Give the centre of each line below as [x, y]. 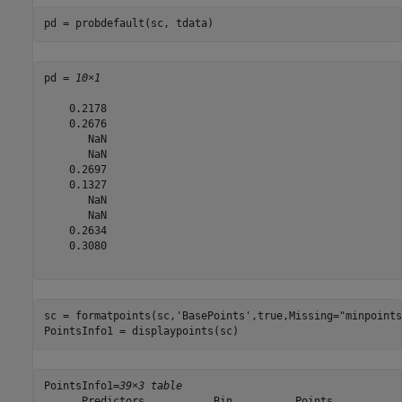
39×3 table [150, 386]
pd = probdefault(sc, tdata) [128, 24]
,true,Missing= [295, 316]
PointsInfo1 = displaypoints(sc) [141, 332]
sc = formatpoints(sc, [109, 316]
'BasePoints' [213, 316]
